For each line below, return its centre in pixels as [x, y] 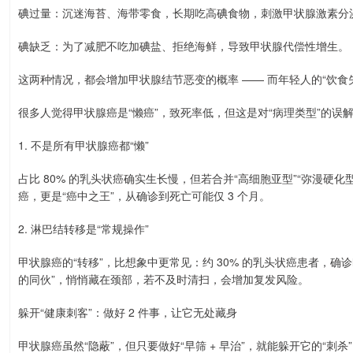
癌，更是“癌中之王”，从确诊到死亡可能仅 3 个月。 [144, 195]
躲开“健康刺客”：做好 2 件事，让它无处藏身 [128, 312]
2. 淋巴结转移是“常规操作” [84, 229]
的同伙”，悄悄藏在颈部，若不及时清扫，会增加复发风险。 [163, 279]
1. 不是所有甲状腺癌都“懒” [84, 145]
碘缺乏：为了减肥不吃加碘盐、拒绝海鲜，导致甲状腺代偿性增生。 [184, 46]
